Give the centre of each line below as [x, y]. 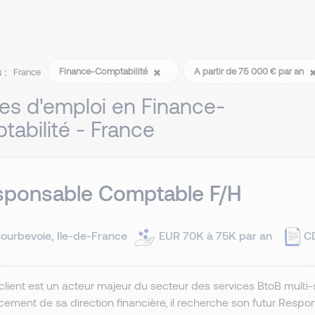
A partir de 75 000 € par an [250, 71]
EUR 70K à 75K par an [216, 235]
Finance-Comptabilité [104, 71]
